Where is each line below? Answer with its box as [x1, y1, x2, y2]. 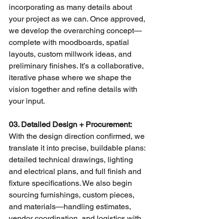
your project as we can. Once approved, [9, 14, 147, 23]
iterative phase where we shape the [9, 72, 133, 82]
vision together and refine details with [9, 84, 139, 94]
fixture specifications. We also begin [9, 178, 134, 188]
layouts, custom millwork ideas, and [9, 49, 133, 59]
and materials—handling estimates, [9, 201, 133, 211]
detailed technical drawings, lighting [9, 154, 135, 164]
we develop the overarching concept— [9, 25, 142, 35]
